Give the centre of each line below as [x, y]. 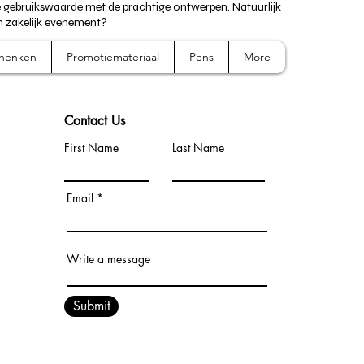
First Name [91, 147]
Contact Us [95, 120]
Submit [91, 305]
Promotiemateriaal [113, 56]
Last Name [198, 147]
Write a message [108, 258]
